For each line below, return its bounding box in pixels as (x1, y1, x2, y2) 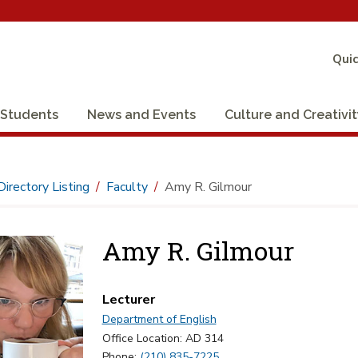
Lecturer (101, 291, 155, 308)
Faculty (105, 178, 148, 196)
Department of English (101, 312, 217, 327)
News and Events (87, 107, 196, 122)
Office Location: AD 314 (101, 331, 224, 346)
